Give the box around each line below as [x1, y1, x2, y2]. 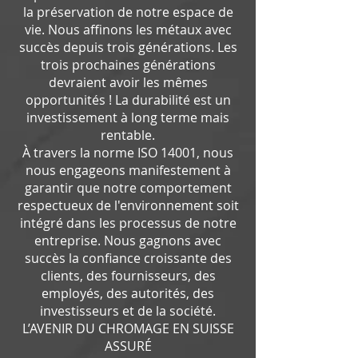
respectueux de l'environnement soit [17, 197, 239, 214]
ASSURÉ [104, 337, 152, 355]
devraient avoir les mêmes [48, 74, 208, 91]
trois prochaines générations [40, 56, 216, 74]
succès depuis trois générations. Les [18, 38, 237, 56]
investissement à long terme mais [26, 109, 229, 126]
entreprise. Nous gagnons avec [34, 232, 221, 249]
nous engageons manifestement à [25, 161, 231, 179]
